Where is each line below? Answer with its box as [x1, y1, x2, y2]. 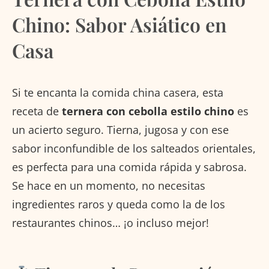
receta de [12, 104, 62, 118]
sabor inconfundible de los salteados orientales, [12, 141, 256, 156]
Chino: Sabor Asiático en [12, 11, 226, 37]
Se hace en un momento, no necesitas [12, 178, 205, 193]
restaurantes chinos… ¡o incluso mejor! [12, 216, 209, 230]
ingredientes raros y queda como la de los [12, 197, 225, 211]
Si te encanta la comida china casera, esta [12, 85, 223, 100]
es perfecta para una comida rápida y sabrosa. [12, 160, 247, 174]
